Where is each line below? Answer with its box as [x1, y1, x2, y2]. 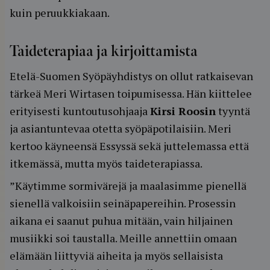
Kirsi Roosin [150, 104, 216, 118]
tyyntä [216, 104, 250, 118]
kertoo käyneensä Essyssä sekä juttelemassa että [10, 139, 249, 153]
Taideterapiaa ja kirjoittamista [10, 43, 198, 60]
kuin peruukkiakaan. [10, 5, 110, 20]
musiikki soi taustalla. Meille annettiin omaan [10, 231, 237, 245]
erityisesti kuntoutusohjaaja [10, 104, 150, 118]
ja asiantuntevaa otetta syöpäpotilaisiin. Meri [10, 121, 231, 136]
